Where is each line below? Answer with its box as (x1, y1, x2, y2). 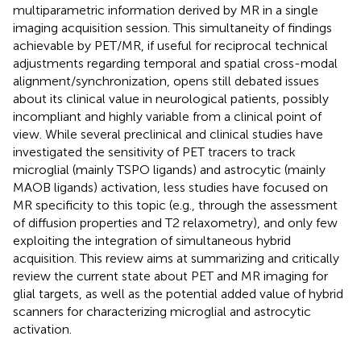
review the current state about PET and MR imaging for (13, 268, 328, 284)
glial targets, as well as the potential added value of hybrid (13, 285, 343, 301)
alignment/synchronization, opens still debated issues (13, 73, 319, 89)
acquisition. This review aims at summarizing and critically (13, 250, 339, 266)
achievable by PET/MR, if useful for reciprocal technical (13, 37, 328, 53)
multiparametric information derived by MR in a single (13, 2, 318, 18)
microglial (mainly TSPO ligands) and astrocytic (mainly (13, 161, 326, 177)
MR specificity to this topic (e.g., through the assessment (13, 197, 338, 213)
